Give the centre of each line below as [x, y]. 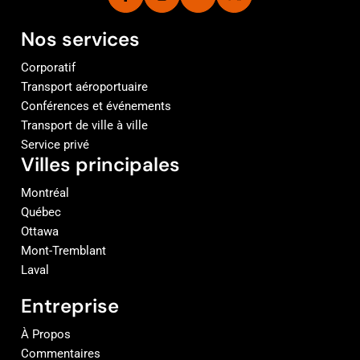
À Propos [46, 334]
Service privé [55, 144]
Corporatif [48, 67]
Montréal [45, 192]
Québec [41, 212]
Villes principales [100, 164]
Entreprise [70, 305]
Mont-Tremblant [63, 250]
